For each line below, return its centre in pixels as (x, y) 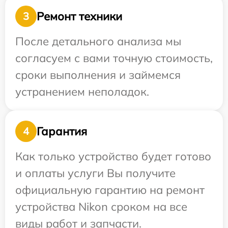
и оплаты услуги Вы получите (95, 173)
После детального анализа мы (98, 41)
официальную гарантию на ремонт (110, 190)
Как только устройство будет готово (113, 156)
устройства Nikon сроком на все (101, 207)
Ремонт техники (79, 16)
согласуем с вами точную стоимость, (114, 58)
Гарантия (62, 131)
